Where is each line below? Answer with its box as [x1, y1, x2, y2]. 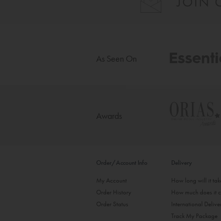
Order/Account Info [96, 158, 147, 167]
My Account [96, 176, 127, 185]
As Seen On [96, 52, 137, 64]
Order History [96, 188, 131, 197]
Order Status [96, 200, 128, 209]
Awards [96, 110, 122, 121]
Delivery [171, 158, 192, 167]
